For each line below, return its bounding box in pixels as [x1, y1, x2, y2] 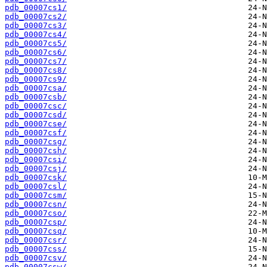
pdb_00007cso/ [5, 209, 67, 218]
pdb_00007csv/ [5, 253, 67, 263]
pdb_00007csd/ [5, 110, 67, 120]
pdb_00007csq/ [5, 226, 67, 236]
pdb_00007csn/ [5, 200, 67, 209]
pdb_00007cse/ [5, 119, 67, 129]
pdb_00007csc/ [5, 101, 67, 111]
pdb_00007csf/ [5, 128, 67, 138]
